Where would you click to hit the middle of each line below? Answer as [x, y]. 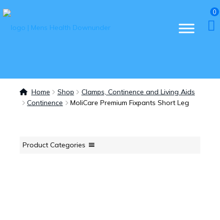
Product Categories [54, 145]
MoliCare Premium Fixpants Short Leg [130, 102]
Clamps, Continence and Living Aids [138, 92]
